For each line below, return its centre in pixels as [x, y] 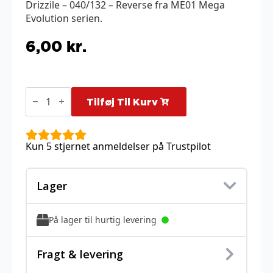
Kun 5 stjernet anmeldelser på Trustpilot [118, 146]
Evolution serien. [64, 18]
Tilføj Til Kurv [122, 101]
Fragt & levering [80, 254]
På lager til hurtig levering [103, 220]
